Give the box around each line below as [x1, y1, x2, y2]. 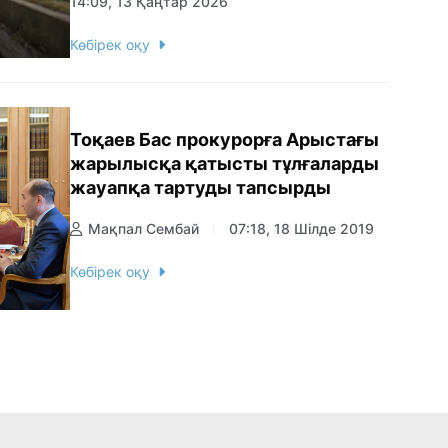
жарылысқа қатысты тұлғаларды [70, 153, 379, 175]
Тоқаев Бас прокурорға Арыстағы [70, 129, 379, 151]
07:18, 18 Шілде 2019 [229, 220, 374, 238]
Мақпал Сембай [88, 220, 199, 238]
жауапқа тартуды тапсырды [70, 177, 331, 199]
